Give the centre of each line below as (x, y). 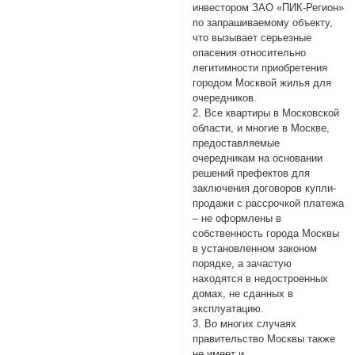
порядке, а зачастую (242, 264)
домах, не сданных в (243, 294)
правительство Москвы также (264, 339)
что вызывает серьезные (252, 38)
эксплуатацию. (229, 309)
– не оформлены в (237, 219)
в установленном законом (255, 249)
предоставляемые (237, 143)
